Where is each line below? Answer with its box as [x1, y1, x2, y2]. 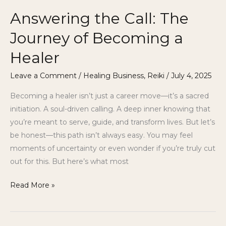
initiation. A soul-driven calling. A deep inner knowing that [10, 104, 210, 114]
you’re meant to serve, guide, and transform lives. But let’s [10, 117, 215, 127]
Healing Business [83, 71, 144, 80]
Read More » [10, 180, 55, 190]
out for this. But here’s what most [10, 156, 129, 166]
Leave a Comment [10, 71, 77, 80]
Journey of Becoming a [10, 28, 183, 47]
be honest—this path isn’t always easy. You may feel [10, 130, 193, 140]
